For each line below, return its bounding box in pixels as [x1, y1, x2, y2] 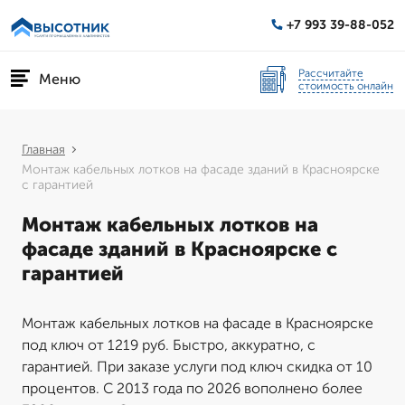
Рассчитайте [298, 66, 363, 80]
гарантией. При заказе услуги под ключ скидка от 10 [22, 358, 372, 375]
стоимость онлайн [298, 79, 393, 92]
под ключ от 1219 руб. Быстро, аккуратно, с [22, 336, 316, 353]
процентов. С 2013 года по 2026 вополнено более [22, 380, 363, 397]
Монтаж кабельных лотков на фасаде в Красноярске [22, 315, 373, 332]
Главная [22, 142, 65, 157]
